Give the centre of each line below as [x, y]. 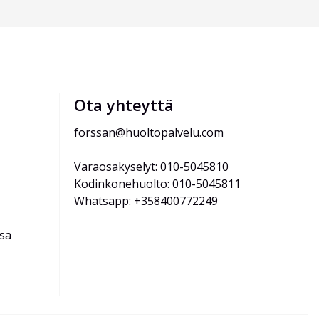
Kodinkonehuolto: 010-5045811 [157, 184]
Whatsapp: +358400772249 [146, 201]
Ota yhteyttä [124, 105]
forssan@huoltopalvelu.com [149, 133]
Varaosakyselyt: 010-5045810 [151, 167]
